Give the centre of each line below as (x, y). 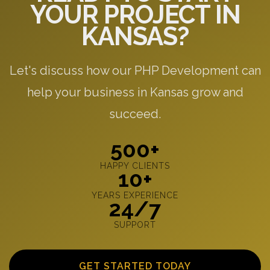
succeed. (135, 114)
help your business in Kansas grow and (135, 92)
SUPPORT (135, 224)
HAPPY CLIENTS (135, 165)
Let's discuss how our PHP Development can (135, 70)
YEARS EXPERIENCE (135, 195)
